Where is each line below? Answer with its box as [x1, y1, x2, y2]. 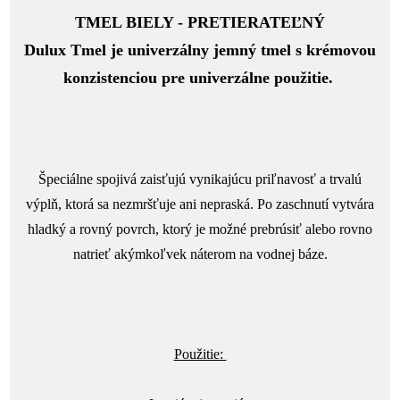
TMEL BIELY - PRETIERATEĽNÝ [75, 12, 325, 31]
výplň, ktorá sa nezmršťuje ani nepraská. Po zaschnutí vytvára [26, 196, 374, 212]
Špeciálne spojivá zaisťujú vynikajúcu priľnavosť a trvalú [38, 171, 362, 187]
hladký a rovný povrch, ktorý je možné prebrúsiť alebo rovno [28, 221, 372, 237]
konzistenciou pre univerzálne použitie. [62, 68, 337, 87]
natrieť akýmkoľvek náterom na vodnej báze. [72, 246, 328, 262]
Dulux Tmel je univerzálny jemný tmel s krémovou [24, 40, 376, 59]
